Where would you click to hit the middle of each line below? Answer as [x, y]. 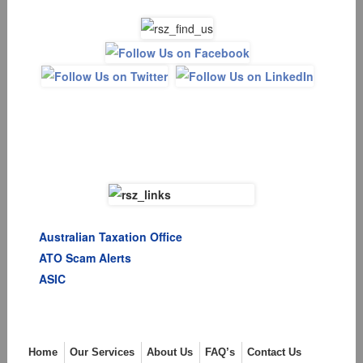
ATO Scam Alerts [85, 258]
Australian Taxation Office [110, 237]
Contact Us [274, 352]
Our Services [102, 352]
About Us [169, 352]
